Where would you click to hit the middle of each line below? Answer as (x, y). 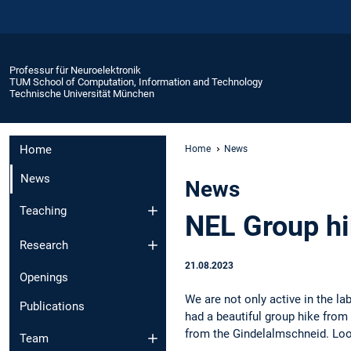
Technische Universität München (82, 93)
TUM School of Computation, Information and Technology (136, 81)
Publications (52, 307)
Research (44, 246)
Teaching (43, 210)
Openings (44, 278)
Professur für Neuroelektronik (75, 70)
